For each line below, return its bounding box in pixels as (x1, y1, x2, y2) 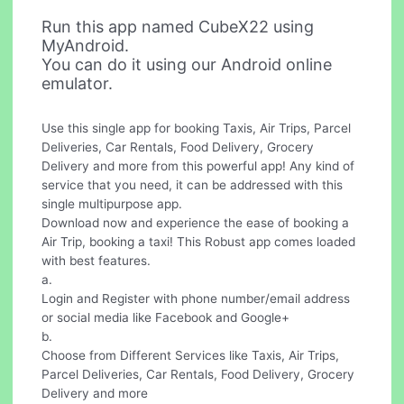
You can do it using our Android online (41, 54, 333, 74)
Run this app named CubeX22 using (41, 16, 315, 36)
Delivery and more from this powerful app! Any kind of (41, 158, 355, 173)
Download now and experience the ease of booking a (41, 215, 350, 230)
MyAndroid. (41, 35, 130, 55)
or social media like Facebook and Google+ (41, 309, 290, 325)
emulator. (41, 73, 114, 93)
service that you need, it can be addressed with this (41, 177, 344, 192)
